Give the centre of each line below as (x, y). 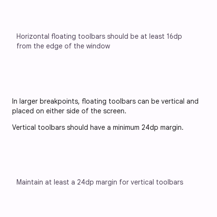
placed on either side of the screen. (69, 111)
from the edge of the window (63, 46)
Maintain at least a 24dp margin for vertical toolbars (100, 182)
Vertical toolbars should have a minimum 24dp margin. (98, 127)
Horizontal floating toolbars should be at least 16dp (100, 36)
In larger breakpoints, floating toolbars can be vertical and (105, 101)
